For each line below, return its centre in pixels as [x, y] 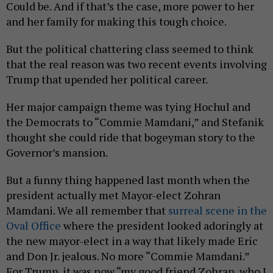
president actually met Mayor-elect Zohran [113, 195]
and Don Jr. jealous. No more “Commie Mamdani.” [128, 256]
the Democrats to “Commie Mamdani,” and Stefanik [135, 122]
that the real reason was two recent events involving [136, 64]
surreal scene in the [218, 211]
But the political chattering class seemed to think [130, 49]
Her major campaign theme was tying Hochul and [128, 107]
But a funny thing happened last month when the [128, 180]
